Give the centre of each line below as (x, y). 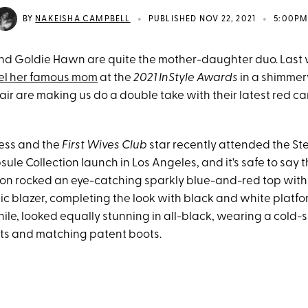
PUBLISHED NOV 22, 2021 (202, 19)
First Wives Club (104, 145)
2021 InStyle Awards (187, 78)
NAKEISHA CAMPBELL (83, 19)
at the (115, 78)
